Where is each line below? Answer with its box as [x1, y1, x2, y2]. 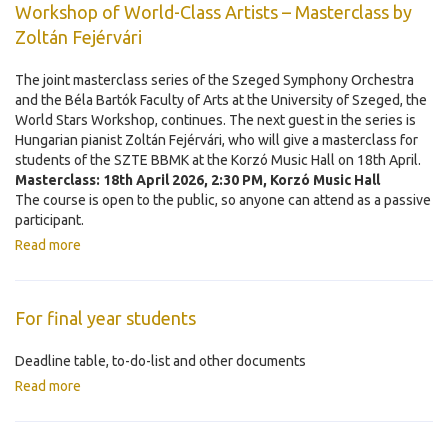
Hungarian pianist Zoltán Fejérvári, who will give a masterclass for [15, 132, 418, 148]
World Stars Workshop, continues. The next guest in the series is [15, 112, 416, 128]
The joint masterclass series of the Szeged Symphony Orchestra [15, 72, 414, 88]
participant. [15, 212, 84, 228]
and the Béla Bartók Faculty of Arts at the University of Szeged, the [15, 92, 427, 108]
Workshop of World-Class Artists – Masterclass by [15, 2, 412, 22]
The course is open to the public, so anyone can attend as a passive [15, 192, 431, 208]
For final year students [15, 308, 196, 328]
